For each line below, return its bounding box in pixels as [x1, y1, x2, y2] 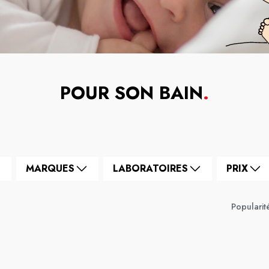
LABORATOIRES [113, 162, 188, 175]
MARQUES [26, 162, 74, 175]
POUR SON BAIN [60, 80, 203, 106]
